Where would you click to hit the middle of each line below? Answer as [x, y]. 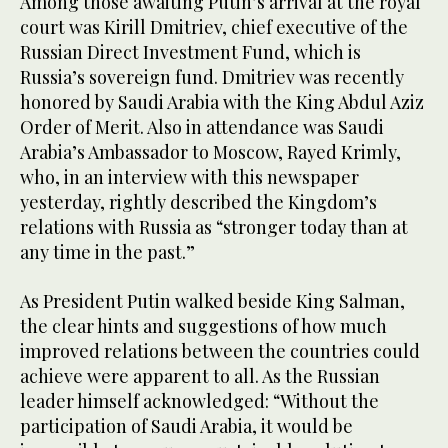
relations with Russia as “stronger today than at [214, 227]
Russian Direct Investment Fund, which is [190, 52]
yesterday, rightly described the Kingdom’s [198, 202]
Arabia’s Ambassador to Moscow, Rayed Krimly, [210, 152]
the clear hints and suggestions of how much [203, 326]
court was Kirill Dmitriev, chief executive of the [214, 27]
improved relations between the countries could [220, 351]
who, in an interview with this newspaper [189, 177]
